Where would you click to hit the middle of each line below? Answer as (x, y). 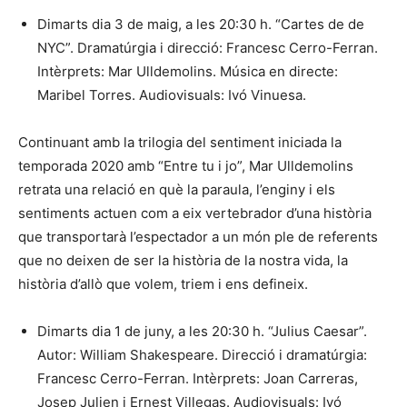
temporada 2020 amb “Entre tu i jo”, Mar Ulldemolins (186, 165)
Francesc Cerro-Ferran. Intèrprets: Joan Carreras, (198, 378)
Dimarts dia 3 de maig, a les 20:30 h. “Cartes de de (201, 24)
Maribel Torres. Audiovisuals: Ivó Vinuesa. (172, 94)
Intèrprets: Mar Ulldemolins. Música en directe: (188, 71)
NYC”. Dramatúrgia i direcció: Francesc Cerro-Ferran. (208, 47)
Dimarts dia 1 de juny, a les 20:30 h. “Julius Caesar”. (202, 331)
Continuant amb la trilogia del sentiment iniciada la (180, 142)
